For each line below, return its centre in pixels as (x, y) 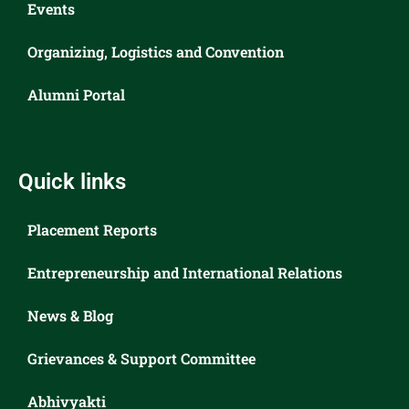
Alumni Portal (76, 95)
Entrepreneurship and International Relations (185, 273)
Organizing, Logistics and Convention (156, 52)
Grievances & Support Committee (142, 359)
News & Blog (70, 316)
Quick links (72, 182)
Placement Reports (92, 230)
